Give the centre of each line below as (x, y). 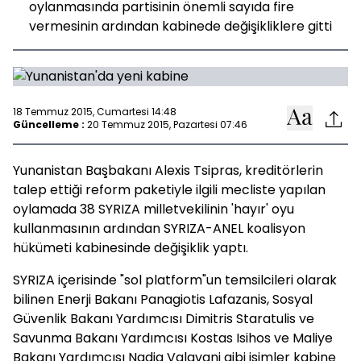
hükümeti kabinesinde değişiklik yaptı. (131, 248)
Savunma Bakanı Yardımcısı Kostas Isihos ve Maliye (173, 338)
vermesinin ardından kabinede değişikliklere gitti (180, 26)
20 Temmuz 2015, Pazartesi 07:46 (167, 124)
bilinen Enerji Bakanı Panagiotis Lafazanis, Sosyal (163, 299)
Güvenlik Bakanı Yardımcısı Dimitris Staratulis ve (164, 319)
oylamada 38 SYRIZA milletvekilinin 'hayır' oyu (154, 209)
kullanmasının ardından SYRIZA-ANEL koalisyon (159, 228)
